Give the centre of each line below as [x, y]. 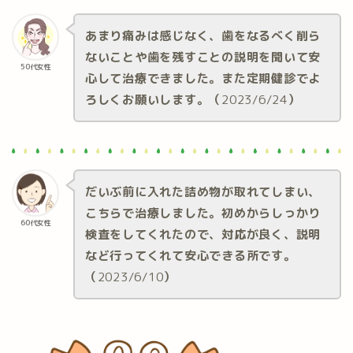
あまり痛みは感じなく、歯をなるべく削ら [203, 36]
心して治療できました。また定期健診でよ [203, 79]
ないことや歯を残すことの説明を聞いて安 [203, 58]
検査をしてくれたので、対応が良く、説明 [203, 234]
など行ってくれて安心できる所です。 [190, 255]
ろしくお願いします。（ [153, 100]
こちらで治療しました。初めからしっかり [203, 213]
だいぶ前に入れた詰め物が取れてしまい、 [203, 191]
